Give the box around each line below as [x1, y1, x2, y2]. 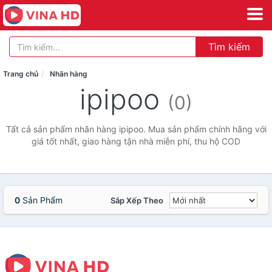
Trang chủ [3, 69, 38, 78]
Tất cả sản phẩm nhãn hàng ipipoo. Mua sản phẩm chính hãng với [5, 124, 267, 134]
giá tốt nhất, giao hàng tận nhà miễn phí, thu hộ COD [32, 136, 240, 146]
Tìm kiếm [208, 41, 250, 53]
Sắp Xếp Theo [110, 195, 163, 205]
